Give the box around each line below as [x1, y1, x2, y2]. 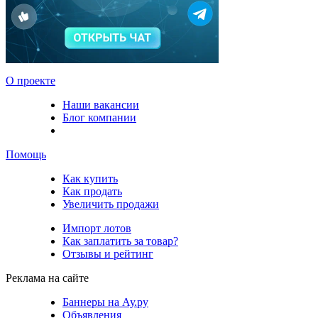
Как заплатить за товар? [62, 234, 178, 247]
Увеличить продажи [62, 197, 159, 210]
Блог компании [62, 111, 136, 124]
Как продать [62, 185, 122, 197]
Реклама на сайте [6, 271, 89, 284]
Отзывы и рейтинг [62, 247, 153, 260]
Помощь [6, 148, 46, 160]
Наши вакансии [62, 98, 139, 111]
